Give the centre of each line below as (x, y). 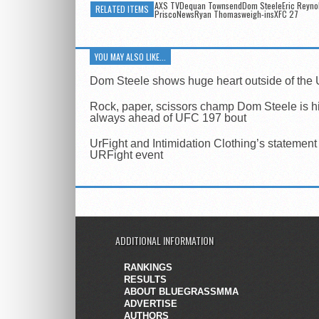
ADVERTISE (151, 304)
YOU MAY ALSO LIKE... (130, 57)
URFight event (126, 155)
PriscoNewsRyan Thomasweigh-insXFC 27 (226, 14)
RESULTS (145, 279)
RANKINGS (148, 267)
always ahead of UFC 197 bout (168, 118)
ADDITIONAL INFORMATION (164, 240)
